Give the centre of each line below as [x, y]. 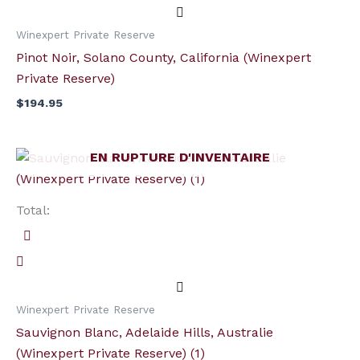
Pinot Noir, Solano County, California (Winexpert [164, 58]
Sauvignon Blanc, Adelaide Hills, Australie [145, 333]
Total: [33, 211]
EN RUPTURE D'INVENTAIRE [180, 157]
